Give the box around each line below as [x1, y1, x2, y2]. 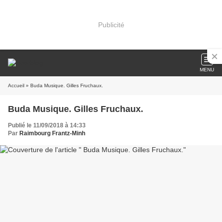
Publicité [98, 20, 124, 29]
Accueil [8, 83, 24, 88]
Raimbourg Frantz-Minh [19, 130, 85, 137]
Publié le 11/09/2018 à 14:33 [8, 122, 86, 129]
